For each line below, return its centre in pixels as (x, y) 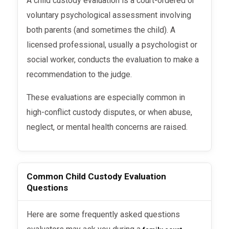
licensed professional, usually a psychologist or (112, 44)
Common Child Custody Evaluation (97, 176)
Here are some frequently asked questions (30, 214)
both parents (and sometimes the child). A (101, 30)
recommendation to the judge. (79, 74)
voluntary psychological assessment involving (109, 15)
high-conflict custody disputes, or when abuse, (110, 112)
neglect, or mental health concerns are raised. (107, 127)
